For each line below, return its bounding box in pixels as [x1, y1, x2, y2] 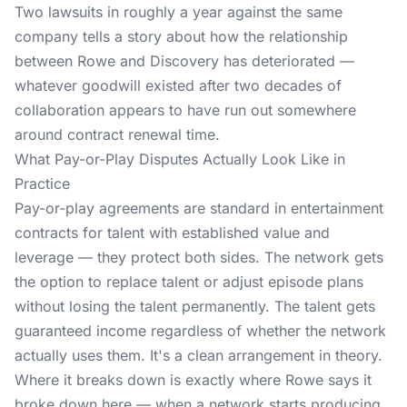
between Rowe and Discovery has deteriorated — [15, 52, 354, 70]
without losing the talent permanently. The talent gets [15, 297, 375, 315]
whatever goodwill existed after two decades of [15, 76, 342, 94]
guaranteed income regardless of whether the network [15, 322, 386, 340]
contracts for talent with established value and [15, 223, 330, 242]
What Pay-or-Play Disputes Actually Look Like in [15, 150, 345, 168]
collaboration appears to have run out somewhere [15, 101, 356, 119]
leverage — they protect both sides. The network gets [15, 248, 383, 266]
